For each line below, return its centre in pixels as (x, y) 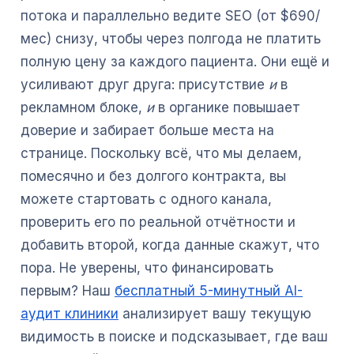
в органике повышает (227, 107)
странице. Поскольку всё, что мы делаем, (161, 153)
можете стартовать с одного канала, (146, 199)
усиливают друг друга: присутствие (145, 85)
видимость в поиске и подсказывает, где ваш (174, 337)
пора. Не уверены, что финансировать (147, 268)
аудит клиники (70, 314)
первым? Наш (68, 291)
